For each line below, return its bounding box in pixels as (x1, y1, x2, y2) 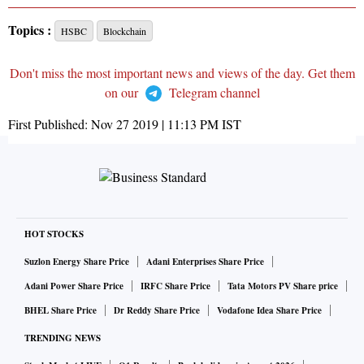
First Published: (8, 115, 91, 133)
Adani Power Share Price (24, 279, 123, 293)
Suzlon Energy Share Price (24, 255, 129, 269)
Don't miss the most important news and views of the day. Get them (9, 64, 355, 82)
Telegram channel (165, 84, 260, 102)
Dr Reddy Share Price (114, 304, 200, 318)
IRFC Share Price (141, 279, 210, 293)
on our (104, 84, 141, 102)
